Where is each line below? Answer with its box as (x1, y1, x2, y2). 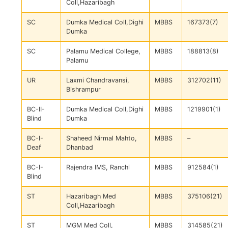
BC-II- (27, 105, 45, 113)
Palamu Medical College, (66, 47, 140, 55)
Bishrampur (66, 85, 101, 94)
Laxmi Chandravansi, (66, 76, 129, 84)
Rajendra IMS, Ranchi (66, 163, 130, 172)
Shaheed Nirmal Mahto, (66, 134, 137, 142)
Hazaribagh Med (66, 192, 116, 201)
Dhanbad (66, 144, 93, 152)
